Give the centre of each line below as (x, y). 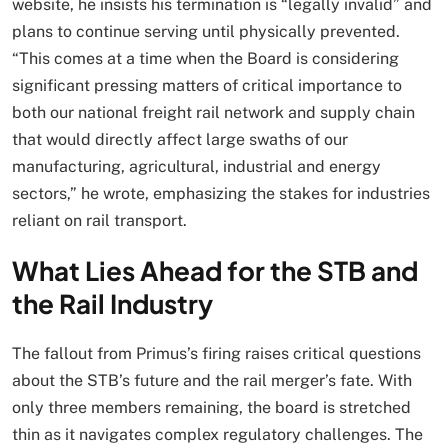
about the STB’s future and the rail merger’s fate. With (212, 380)
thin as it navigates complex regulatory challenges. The (217, 434)
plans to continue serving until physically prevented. (206, 31)
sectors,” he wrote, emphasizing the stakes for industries (221, 193)
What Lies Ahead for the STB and (215, 270)
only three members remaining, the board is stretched (211, 407)
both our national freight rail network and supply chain (213, 112)
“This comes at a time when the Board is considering (205, 58)
